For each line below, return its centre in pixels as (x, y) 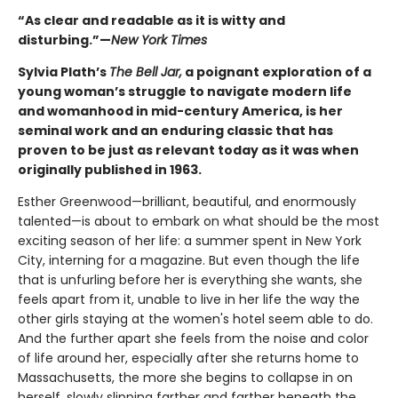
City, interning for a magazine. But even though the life (189, 260)
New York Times (159, 40)
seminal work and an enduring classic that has (175, 130)
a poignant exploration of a (277, 72)
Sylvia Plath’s (64, 72)
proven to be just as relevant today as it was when (188, 150)
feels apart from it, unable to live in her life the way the (189, 299)
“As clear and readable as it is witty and (151, 20)
